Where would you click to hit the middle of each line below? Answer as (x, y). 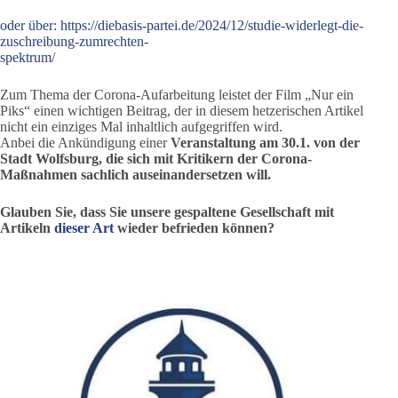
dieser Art (84, 228)
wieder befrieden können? (194, 228)
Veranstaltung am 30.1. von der (265, 143)
